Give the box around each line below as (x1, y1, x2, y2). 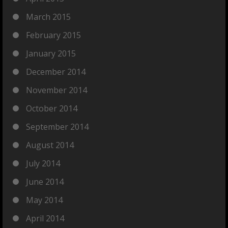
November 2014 (26, 84, 87, 96)
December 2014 (26, 66, 85, 77)
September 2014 (26, 121, 89, 132)
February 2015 (26, 30, 81, 41)
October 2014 (26, 103, 77, 114)
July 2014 (26, 158, 60, 169)
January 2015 (26, 48, 76, 59)
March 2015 (26, 11, 71, 22)
